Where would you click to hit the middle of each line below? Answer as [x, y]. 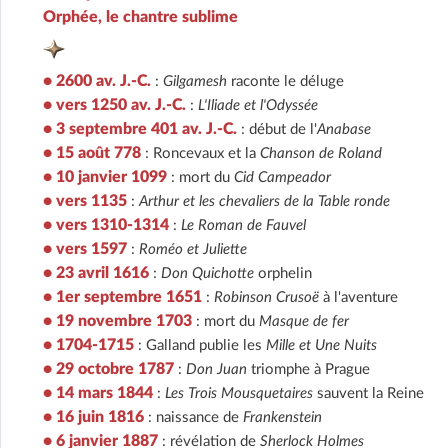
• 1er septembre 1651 [122, 296]
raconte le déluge [285, 81]
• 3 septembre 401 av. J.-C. [140, 128]
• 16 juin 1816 [93, 416]
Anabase [344, 129]
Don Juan [216, 369]
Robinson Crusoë [266, 297]
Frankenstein [282, 417]
